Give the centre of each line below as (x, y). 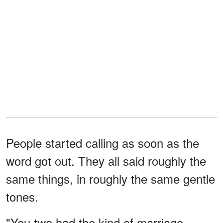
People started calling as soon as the (103, 142)
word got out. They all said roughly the (106, 160)
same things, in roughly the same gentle (111, 178)
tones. (22, 196)
